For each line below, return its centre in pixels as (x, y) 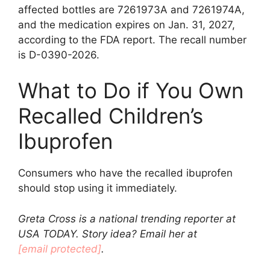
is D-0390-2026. (59, 55)
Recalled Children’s (111, 116)
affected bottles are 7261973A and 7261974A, (131, 9)
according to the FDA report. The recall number (132, 39)
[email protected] (60, 249)
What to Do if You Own (131, 90)
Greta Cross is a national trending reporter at (127, 218)
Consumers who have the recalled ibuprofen (125, 173)
